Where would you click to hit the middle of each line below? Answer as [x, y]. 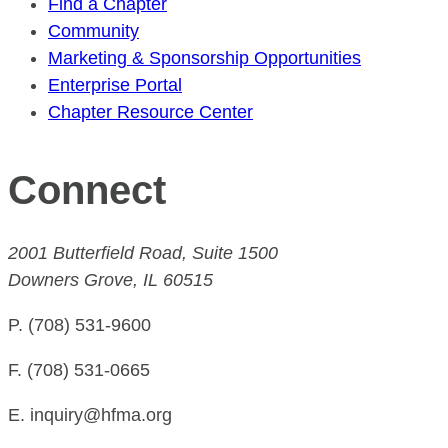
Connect [87, 189]
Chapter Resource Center [150, 112]
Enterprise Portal [115, 85]
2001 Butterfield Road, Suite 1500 [143, 252]
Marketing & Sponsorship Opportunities [204, 58]
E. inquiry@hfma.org [90, 414]
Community [93, 31]
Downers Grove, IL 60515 [110, 279]
